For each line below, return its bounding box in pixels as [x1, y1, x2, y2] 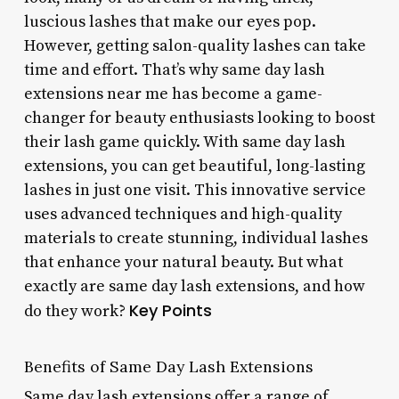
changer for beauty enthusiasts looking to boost [23, 107, 375, 128]
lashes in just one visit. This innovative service [23, 179, 366, 200]
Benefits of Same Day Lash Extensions [23, 355, 313, 377]
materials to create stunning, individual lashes [23, 227, 368, 248]
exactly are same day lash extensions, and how [23, 275, 365, 297]
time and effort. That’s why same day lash [23, 59, 325, 80]
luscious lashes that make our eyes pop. [23, 11, 316, 32]
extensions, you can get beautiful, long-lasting [23, 155, 365, 176]
